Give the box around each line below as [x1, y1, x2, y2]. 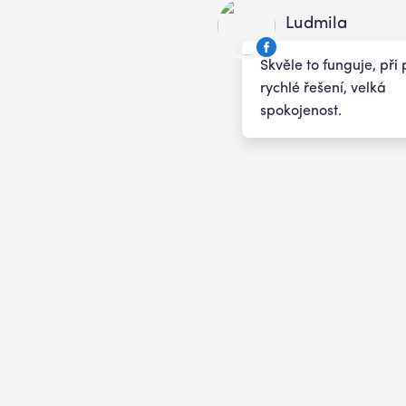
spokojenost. [260, 104, 342, 119]
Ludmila [285, 15, 347, 33]
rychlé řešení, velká [260, 82, 386, 96]
